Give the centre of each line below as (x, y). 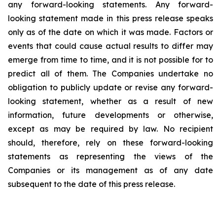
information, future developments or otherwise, (110, 115)
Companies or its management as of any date (110, 170)
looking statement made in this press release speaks (110, 18)
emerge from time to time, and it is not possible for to (110, 60)
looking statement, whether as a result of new (110, 101)
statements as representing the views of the (110, 156)
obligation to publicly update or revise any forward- (110, 87)
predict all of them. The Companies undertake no (110, 74)
